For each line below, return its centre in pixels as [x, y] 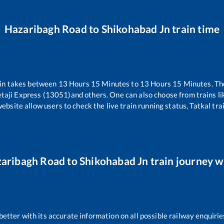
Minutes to [120, 84]
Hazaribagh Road [45, 29]
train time [195, 29]
